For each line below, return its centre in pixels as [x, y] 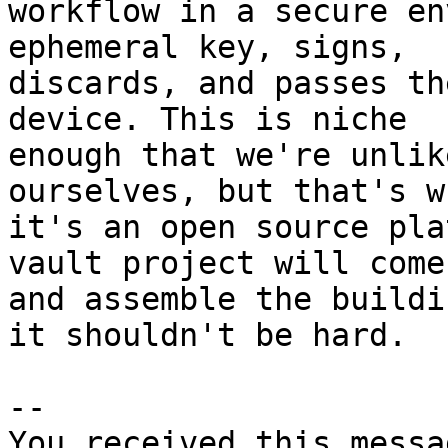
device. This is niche [217, 119]
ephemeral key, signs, [217, 47]
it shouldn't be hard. [207, 335]
